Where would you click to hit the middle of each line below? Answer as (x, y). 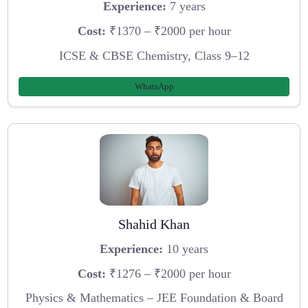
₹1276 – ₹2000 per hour (168, 273)
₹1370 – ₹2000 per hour (168, 31)
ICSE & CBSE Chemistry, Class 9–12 (154, 55)
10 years (186, 249)
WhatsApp (154, 87)
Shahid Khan (154, 224)
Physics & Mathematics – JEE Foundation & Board (154, 298)
